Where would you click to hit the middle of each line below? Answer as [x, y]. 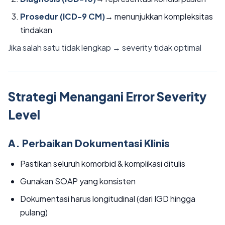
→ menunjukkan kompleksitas [159, 16]
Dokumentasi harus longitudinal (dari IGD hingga [108, 199]
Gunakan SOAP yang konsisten [78, 181]
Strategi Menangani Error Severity [107, 96]
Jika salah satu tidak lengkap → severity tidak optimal [105, 47]
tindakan [36, 30]
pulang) [34, 212]
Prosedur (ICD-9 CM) [63, 16]
